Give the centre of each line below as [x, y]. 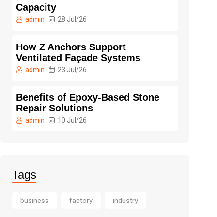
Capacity [36, 7]
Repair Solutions [54, 108]
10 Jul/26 [72, 120]
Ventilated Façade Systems [78, 57]
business [35, 200]
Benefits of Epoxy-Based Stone [88, 97]
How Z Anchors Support [71, 47]
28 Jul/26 [72, 19]
